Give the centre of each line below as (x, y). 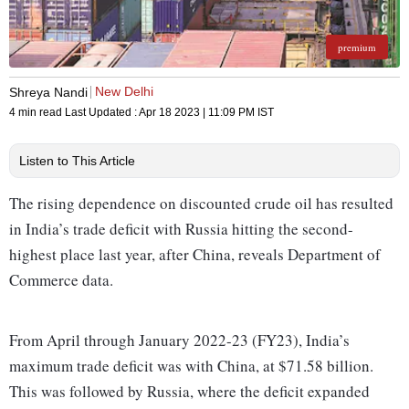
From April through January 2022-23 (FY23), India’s (179, 341)
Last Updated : (102, 113)
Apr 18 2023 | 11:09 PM (197, 113)
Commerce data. (61, 280)
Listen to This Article (77, 161)
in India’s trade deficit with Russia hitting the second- (181, 229)
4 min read (37, 113)
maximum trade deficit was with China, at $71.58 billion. (191, 366)
